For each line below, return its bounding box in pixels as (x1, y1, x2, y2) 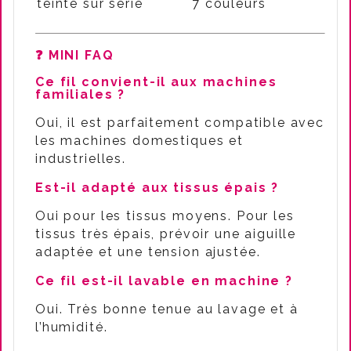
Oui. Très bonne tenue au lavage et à (35, 302, 299, 317)
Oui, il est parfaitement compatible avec (35, 115, 325, 130)
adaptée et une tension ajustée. (35, 244, 261, 259)
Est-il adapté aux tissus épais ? (35, 180, 280, 195)
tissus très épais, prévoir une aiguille (35, 226, 297, 241)
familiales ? (35, 87, 126, 102)
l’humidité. (35, 320, 108, 335)
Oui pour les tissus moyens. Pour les (35, 208, 295, 223)
